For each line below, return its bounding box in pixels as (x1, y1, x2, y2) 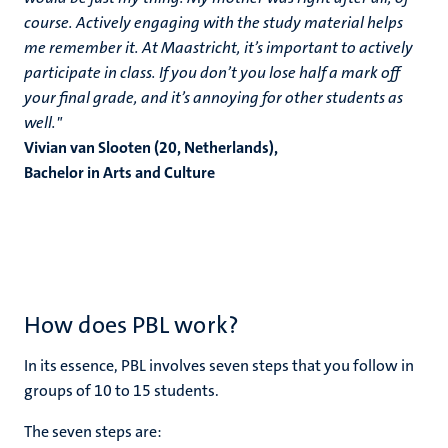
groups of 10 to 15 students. (24, 380, 219, 401)
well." (24, 112, 62, 133)
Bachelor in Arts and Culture (24, 162, 215, 183)
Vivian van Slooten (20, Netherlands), (24, 137, 278, 158)
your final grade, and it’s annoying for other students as (24, 87, 403, 108)
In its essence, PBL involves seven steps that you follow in (24, 355, 414, 376)
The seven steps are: (24, 421, 162, 442)
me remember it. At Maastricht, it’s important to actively (24, 37, 413, 58)
